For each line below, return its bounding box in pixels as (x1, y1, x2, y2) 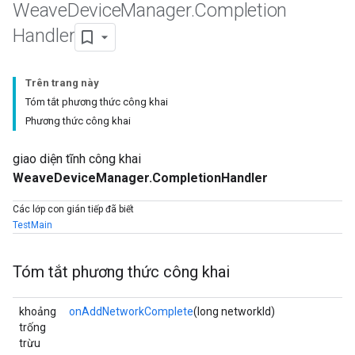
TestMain (13, 219, 52, 231)
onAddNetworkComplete (69, 305, 193, 318)
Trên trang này (25, 77, 99, 89)
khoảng (19, 305, 56, 318)
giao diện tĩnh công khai (13, 151, 141, 166)
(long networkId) (193, 305, 275, 318)
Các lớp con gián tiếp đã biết (13, 204, 134, 215)
